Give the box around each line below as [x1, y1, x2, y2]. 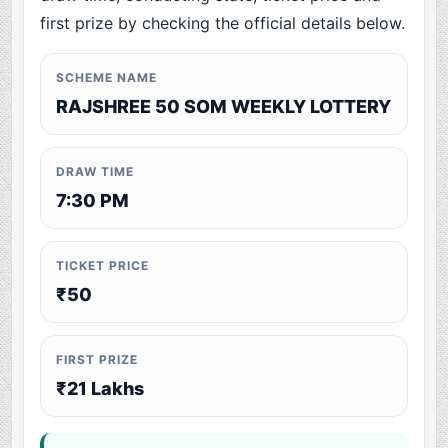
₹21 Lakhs [56, 378, 145, 400]
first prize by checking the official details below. [40, 13, 406, 34]
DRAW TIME [56, 164, 134, 180]
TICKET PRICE [56, 258, 149, 274]
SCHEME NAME [56, 70, 157, 86]
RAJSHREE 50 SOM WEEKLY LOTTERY [56, 96, 392, 118]
